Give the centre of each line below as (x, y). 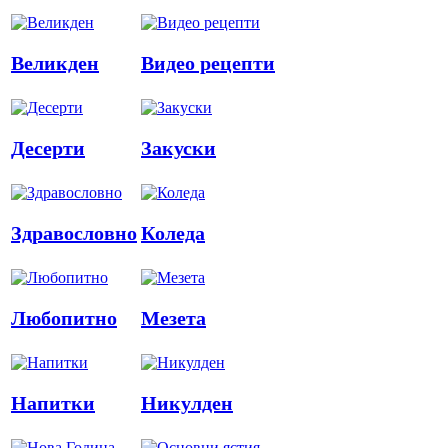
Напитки (53, 403)
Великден (55, 63)
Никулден (187, 403)
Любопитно (64, 318)
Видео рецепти (208, 63)
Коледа (173, 233)
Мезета (173, 318)
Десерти (48, 148)
